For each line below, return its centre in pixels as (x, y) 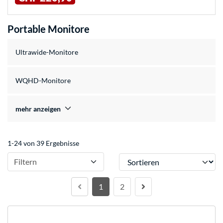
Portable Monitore (49, 29)
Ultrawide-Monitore (47, 52)
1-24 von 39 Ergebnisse (43, 143)
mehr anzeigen (38, 109)
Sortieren (133, 158)
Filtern (25, 162)
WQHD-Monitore (43, 81)
